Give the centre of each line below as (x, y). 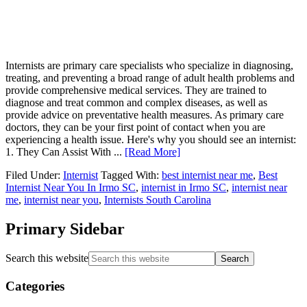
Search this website (47, 258)
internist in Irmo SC (184, 187)
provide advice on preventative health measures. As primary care (145, 114)
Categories (35, 286)
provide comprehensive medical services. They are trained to (136, 90)
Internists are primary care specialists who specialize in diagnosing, (149, 65)
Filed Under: (34, 175)
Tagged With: (131, 175)
